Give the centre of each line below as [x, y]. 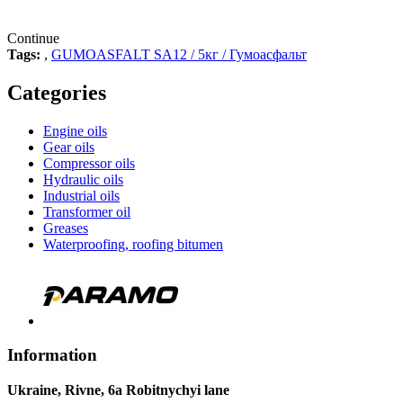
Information [52, 355]
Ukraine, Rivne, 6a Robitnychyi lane [118, 390]
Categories [57, 92]
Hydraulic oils [83, 179]
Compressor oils [89, 163]
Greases [66, 228]
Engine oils [75, 130]
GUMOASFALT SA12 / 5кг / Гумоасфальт [179, 54]
